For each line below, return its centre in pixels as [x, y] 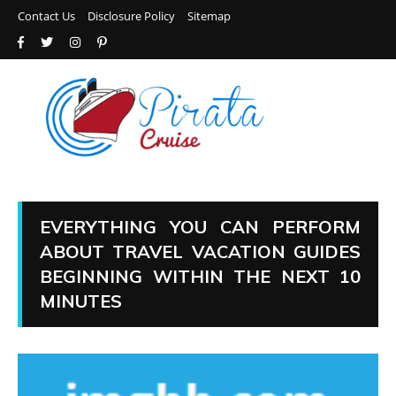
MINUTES [81, 301]
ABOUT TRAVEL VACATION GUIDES [200, 252]
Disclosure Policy [131, 16]
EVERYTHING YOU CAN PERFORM [200, 227]
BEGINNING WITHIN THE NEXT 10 [200, 277]
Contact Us [46, 16]
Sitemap [209, 16]
